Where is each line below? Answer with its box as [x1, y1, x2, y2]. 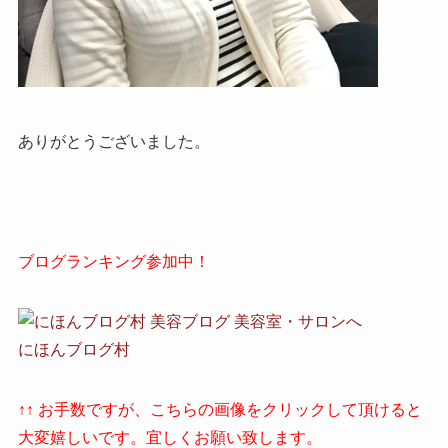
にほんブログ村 [17, 341, 130, 359]
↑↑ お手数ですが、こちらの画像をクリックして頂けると [17, 401, 422, 419]
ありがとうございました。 [17, 133, 210, 151]
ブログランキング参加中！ [17, 253, 210, 271]
